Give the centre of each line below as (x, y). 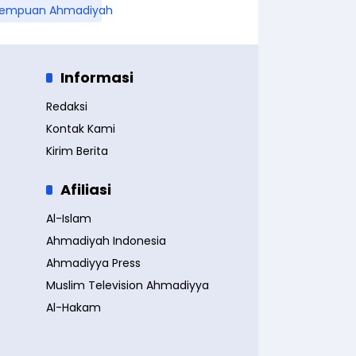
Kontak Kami (80, 129)
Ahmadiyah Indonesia (106, 241)
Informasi (97, 77)
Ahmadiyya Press (93, 263)
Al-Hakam (73, 308)
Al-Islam (68, 219)
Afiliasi (85, 190)
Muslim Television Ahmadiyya (127, 285)
